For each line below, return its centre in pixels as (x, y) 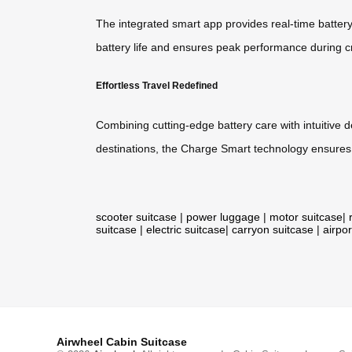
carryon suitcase (273, 229)
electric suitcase (186, 229)
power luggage (223, 216)
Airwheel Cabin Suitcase (122, 341)
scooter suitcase (136, 216)
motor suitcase (306, 216)
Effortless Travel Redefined (157, 86)
